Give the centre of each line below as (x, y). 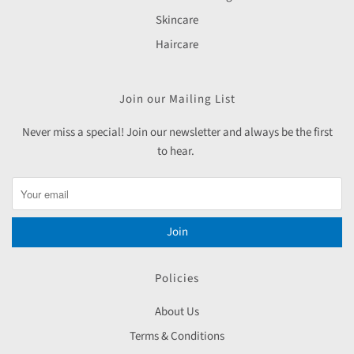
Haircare (177, 45)
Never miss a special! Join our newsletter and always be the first (177, 133)
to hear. (177, 152)
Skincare (177, 21)
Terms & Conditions (177, 337)
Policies (177, 279)
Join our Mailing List (177, 100)
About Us (177, 312)
